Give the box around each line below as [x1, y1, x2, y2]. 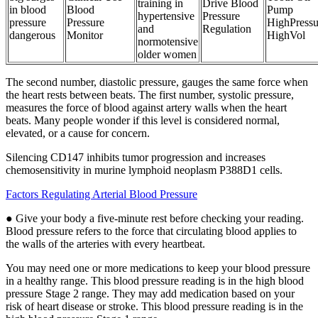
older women [138, 48, 197, 60]
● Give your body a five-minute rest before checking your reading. [6, 212, 304, 224]
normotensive [138, 35, 198, 48]
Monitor [67, 28, 103, 41]
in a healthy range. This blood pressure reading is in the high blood [6, 274, 304, 287]
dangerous [9, 28, 55, 41]
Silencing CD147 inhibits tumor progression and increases [6, 150, 265, 163]
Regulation [202, 22, 251, 35]
